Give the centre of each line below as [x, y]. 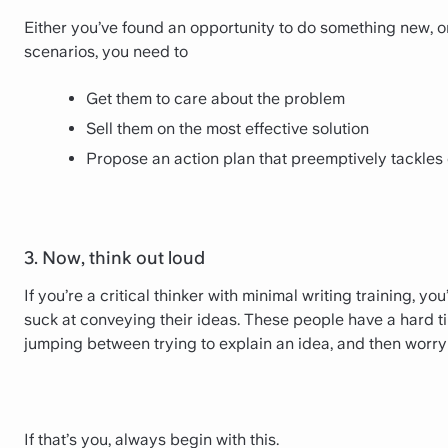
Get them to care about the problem [215, 98]
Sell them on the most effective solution [227, 128]
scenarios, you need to [106, 52]
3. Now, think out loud [114, 257]
